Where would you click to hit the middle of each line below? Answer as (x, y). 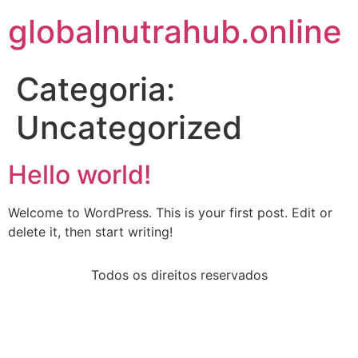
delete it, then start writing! (90, 232)
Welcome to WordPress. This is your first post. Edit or (170, 213)
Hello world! (80, 175)
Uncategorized (129, 127)
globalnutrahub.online (175, 32)
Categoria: (95, 89)
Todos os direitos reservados (179, 275)
